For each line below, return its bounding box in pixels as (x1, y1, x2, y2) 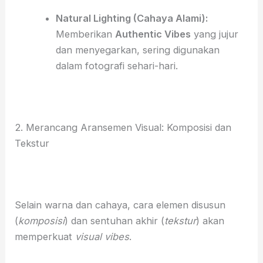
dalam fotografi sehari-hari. (55, 60, 178, 72)
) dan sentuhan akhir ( (65, 215, 165, 227)
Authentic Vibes (114, 28, 191, 41)
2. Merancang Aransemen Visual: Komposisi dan (15, 122, 232, 134)
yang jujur (190, 28, 238, 41)
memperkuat (15, 231, 76, 243)
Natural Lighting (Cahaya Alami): (55, 12, 208, 25)
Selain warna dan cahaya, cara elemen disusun (15, 199, 226, 211)
